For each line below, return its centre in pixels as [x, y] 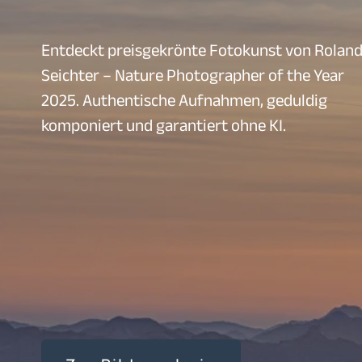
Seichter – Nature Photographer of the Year [193, 75]
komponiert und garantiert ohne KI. [164, 125]
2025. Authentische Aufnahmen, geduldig [184, 100]
